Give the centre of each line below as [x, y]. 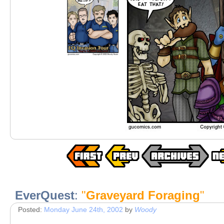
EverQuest [45, 195]
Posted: [31, 209]
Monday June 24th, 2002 [83, 209]
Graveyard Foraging [143, 195]
